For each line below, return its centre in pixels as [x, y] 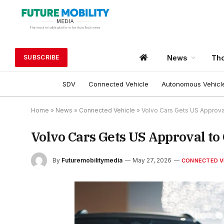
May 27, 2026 [152, 160]
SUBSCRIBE [41, 57]
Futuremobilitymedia [92, 160]
